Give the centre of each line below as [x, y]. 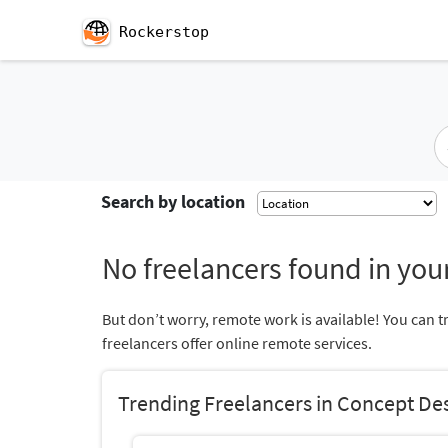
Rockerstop [164, 32]
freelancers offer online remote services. [237, 343]
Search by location [173, 201]
